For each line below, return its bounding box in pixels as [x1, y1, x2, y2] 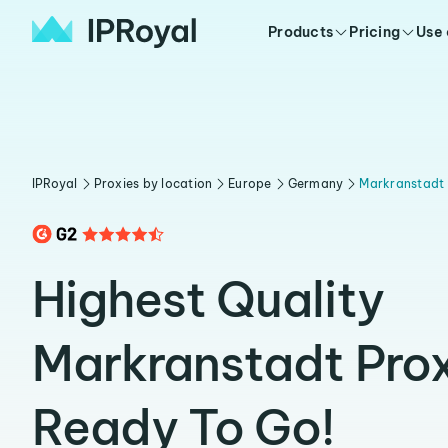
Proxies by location [93, 176, 213, 191]
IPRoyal [32, 176, 78, 191]
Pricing [349, 23, 401, 41]
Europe [228, 176, 272, 191]
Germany [287, 176, 344, 191]
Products [268, 23, 334, 41]
